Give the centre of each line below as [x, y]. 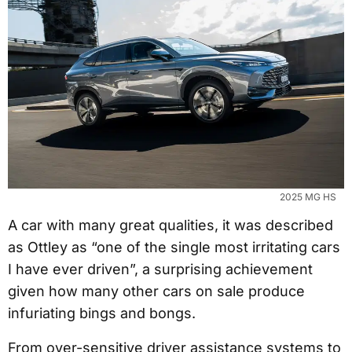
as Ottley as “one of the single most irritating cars [174, 247]
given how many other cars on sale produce [156, 291]
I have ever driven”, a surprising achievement [160, 269]
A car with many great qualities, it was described [170, 225]
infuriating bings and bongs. [102, 313]
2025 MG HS [308, 196]
